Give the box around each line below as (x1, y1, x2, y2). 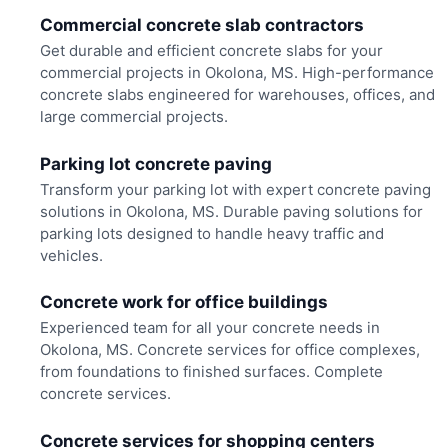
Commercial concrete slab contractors (39, 15, 364, 36)
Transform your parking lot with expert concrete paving (39, 179, 431, 199)
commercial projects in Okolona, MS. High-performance (39, 63, 434, 83)
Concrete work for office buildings (39, 292, 328, 313)
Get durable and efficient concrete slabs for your (39, 41, 383, 61)
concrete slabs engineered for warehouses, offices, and (39, 85, 435, 105)
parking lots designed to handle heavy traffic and (39, 223, 384, 243)
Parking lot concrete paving (39, 153, 272, 174)
